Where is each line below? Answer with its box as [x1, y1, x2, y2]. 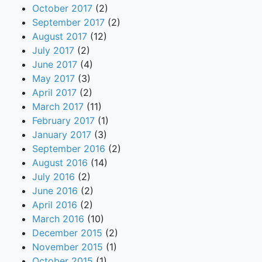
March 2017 [32, 100, 84, 112]
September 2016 [32, 142, 105, 154]
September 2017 [32, 16, 105, 28]
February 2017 [32, 114, 95, 126]
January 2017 [32, 128, 91, 140]
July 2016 [32, 170, 75, 182]
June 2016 [32, 184, 78, 196]
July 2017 [32, 44, 74, 56]
